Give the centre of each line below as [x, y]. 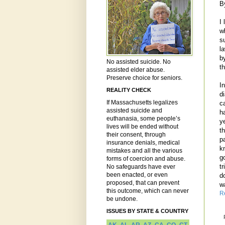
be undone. [122, 199]
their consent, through [136, 135]
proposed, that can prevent [143, 183]
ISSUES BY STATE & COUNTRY [147, 211]
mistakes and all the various [144, 151]
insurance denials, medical [143, 143]
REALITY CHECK [129, 90]
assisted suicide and [134, 111]
